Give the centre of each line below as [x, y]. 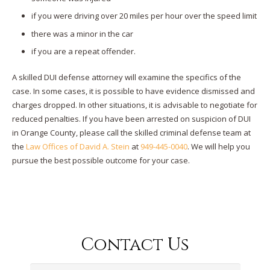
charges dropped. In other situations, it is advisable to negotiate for [134, 105]
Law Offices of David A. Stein [77, 146]
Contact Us [135, 245]
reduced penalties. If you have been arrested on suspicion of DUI [131, 118]
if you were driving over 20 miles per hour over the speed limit [144, 16]
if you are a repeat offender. [83, 51]
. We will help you [218, 146]
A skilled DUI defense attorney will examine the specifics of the [126, 77]
